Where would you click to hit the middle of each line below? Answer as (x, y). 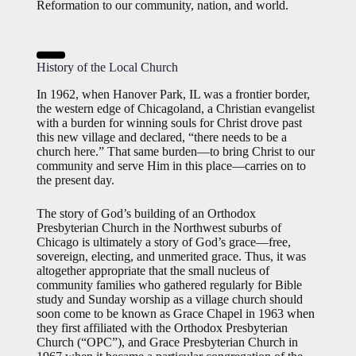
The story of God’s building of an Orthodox (146, 213)
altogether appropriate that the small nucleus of (153, 271)
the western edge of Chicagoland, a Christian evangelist (176, 108)
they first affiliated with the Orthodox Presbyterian (162, 328)
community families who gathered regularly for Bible (169, 285)
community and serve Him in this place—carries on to (171, 166)
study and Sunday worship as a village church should (170, 299)
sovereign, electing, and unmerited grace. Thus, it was (171, 256)
